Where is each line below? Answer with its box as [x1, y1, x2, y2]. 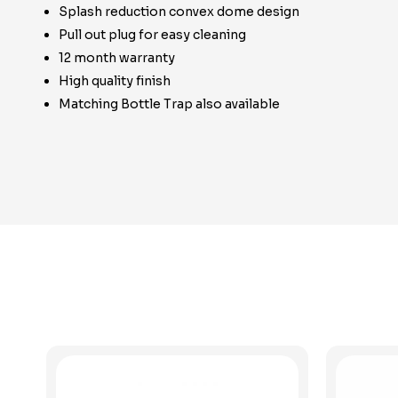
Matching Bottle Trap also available [59, 96, 280, 112]
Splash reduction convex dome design [59, 4, 299, 20]
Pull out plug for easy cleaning [59, 27, 246, 43]
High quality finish [59, 73, 171, 89]
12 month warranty [59, 50, 175, 66]
